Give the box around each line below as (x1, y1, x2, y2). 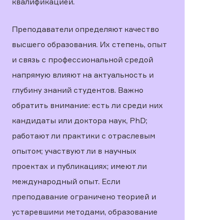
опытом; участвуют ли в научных (12, 146, 137, 156)
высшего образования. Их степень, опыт (12, 39, 166, 49)
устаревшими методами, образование (12, 207, 158, 217)
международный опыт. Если (12, 176, 120, 186)
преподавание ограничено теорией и (12, 192, 156, 201)
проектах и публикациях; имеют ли (12, 161, 147, 171)
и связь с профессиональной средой (12, 55, 153, 64)
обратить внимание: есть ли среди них (12, 100, 163, 110)
